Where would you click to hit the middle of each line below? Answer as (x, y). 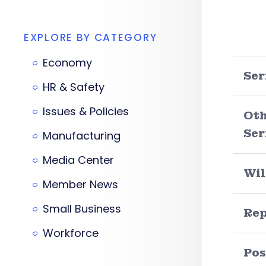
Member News (80, 184)
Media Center (78, 160)
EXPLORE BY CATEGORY (91, 37)
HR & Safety (74, 87)
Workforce (71, 233)
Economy (67, 63)
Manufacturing (82, 136)
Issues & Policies (86, 111)
